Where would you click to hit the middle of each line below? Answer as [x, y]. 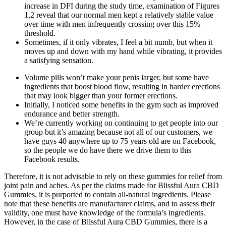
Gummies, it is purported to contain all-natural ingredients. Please [107, 194]
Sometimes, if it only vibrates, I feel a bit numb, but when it [118, 42]
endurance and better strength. [72, 114]
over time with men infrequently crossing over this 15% [112, 24]
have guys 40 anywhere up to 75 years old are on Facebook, [120, 141]
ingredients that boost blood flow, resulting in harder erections [122, 86]
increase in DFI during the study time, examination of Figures [122, 6]
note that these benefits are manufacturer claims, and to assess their [109, 203]
